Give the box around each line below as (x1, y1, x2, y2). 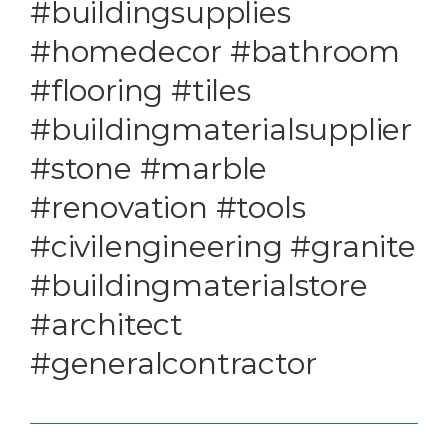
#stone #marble (30, 150, 268, 188)
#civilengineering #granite (30, 228, 416, 266)
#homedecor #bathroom (30, 33, 400, 71)
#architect (30, 306, 184, 344)
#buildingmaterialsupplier (30, 111, 412, 149)
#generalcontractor (30, 345, 317, 383)
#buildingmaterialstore (30, 267, 368, 305)
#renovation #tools (30, 189, 306, 227)
